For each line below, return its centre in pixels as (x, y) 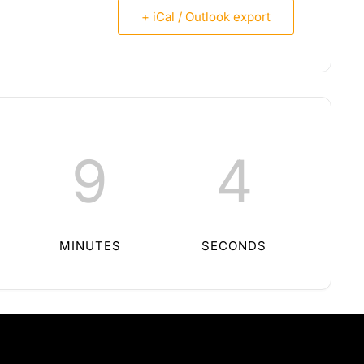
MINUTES (90, 246)
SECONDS (234, 246)
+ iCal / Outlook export (206, 17)
